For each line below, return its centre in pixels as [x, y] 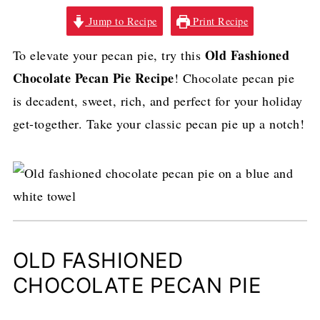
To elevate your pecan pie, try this [109, 55]
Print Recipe [219, 21]
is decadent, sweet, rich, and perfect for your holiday [157, 101]
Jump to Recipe [121, 21]
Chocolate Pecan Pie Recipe [93, 78]
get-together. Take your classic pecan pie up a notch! [159, 124]
